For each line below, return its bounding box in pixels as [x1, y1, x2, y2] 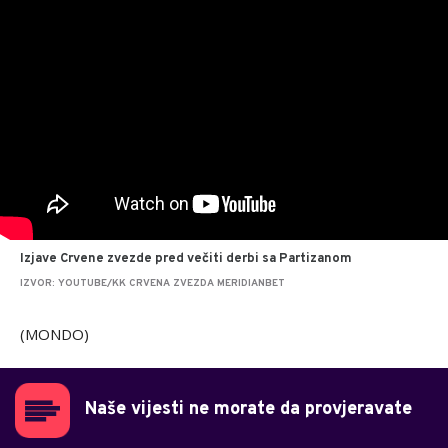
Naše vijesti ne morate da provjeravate [85, 398, 412, 422]
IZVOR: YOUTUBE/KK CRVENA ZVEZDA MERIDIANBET [20, 277, 285, 291]
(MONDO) [20, 324, 89, 345]
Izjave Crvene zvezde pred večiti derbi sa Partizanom [20, 251, 352, 268]
